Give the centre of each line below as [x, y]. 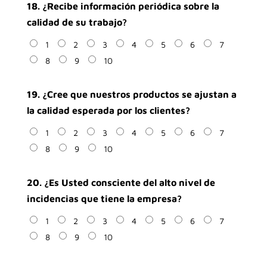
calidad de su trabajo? [77, 22]
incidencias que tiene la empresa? [104, 198]
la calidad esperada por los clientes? [108, 110]
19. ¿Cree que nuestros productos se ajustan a [131, 94]
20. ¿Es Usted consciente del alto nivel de [121, 182]
